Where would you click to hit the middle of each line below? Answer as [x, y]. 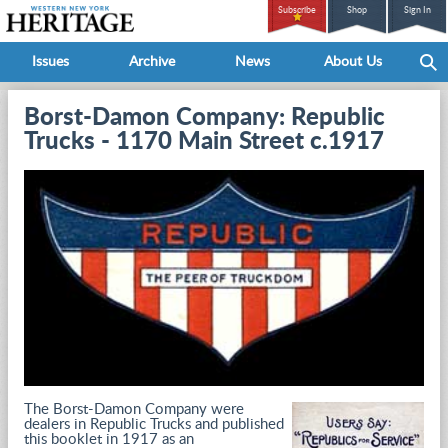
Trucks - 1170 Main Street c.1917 [204, 142]
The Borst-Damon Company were [134, 409]
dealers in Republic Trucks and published [154, 424]
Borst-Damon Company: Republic [204, 118]
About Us [353, 62]
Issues [50, 62]
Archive [151, 62]
